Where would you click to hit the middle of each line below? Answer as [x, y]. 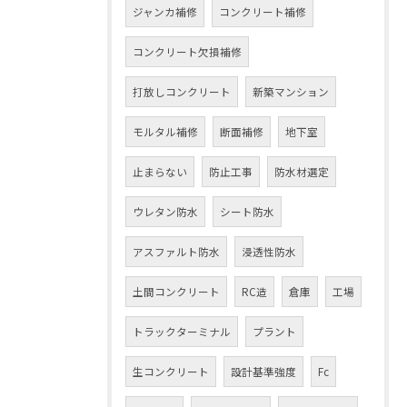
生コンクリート [171, 372]
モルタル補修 [165, 132]
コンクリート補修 [263, 12]
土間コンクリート [176, 292]
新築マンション [291, 92]
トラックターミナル [182, 332]
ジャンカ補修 [165, 12]
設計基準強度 [263, 372]
